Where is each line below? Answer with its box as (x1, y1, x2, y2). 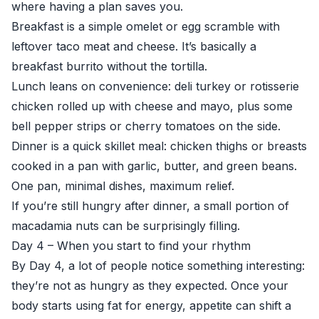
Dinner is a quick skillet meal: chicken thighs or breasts (11, 139, 307, 153)
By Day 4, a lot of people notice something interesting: (11, 258, 305, 273)
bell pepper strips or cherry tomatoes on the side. (11, 119, 281, 133)
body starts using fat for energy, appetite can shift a (11, 298, 291, 313)
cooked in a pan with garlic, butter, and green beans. (11, 159, 297, 173)
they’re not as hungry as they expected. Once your (11, 278, 288, 293)
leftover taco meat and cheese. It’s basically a (11, 39, 256, 53)
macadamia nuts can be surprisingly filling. (11, 219, 240, 233)
